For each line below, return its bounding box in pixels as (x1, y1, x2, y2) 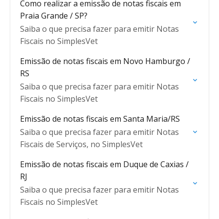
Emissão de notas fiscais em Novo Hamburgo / (20, 56, 190, 66)
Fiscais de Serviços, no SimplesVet (20, 139, 143, 150)
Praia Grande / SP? (20, 10, 88, 21)
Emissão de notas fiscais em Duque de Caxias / (20, 159, 189, 170)
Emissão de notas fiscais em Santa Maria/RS (20, 113, 180, 124)
